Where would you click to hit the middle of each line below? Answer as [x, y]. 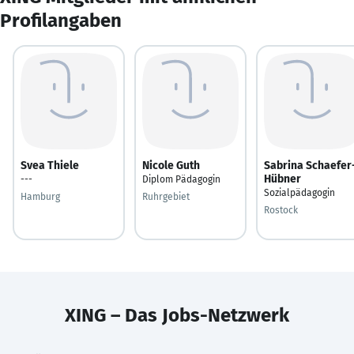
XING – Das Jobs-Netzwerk [177, 315]
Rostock [281, 210]
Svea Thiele [50, 165]
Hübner [282, 179]
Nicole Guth [171, 165]
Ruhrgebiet [166, 196]
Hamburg [40, 196]
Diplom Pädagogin [181, 179]
